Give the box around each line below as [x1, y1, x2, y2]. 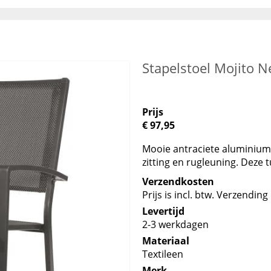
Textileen [142, 247, 184, 261]
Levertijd [142, 204, 185, 218]
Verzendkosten [142, 175, 215, 188]
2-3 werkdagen [142, 218, 209, 231]
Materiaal [142, 234, 190, 247]
